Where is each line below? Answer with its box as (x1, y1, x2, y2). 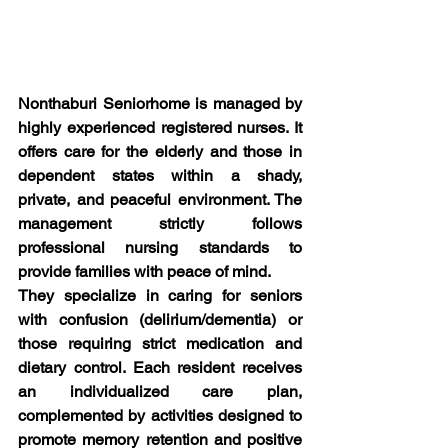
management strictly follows (18, 214, 302, 234)
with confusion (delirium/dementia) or (18, 310, 302, 330)
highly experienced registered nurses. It (18, 118, 302, 138)
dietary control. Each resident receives (18, 358, 302, 378)
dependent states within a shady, (18, 166, 302, 186)
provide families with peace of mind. (18, 262, 271, 282)
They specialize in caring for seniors (18, 286, 302, 306)
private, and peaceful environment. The (18, 190, 302, 210)
